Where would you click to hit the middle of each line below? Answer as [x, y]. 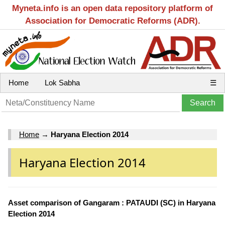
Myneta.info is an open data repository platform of [113, 8]
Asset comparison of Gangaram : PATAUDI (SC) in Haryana [112, 202]
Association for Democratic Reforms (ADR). [113, 21]
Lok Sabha [62, 83]
